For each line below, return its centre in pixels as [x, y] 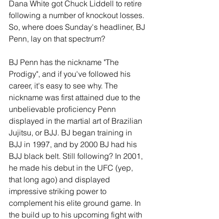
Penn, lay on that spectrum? [57, 39]
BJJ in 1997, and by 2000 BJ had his [74, 144]
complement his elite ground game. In [76, 203]
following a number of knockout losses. [77, 15]
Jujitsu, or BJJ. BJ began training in [71, 133]
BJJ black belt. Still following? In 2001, [77, 156]
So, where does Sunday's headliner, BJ [78, 27]
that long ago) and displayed [60, 180]
